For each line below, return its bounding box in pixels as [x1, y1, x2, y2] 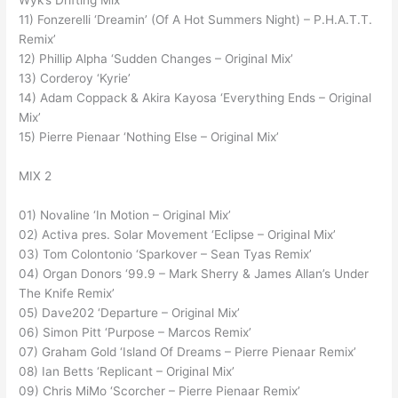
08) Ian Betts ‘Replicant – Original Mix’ [19, 364, 235, 379]
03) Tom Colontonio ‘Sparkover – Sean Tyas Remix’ [19, 247, 313, 262]
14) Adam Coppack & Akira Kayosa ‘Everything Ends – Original [19, 91, 372, 106]
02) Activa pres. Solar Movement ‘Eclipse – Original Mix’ [19, 227, 337, 243]
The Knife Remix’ [19, 286, 115, 301]
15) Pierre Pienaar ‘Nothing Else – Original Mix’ [19, 130, 280, 145]
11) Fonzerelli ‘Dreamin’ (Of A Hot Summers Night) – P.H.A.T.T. [19, 12, 373, 28]
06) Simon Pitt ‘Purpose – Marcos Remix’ [19, 325, 252, 340]
